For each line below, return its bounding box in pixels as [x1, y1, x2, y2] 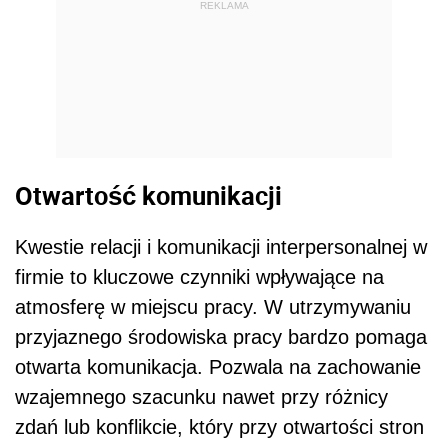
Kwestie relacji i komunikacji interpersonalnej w [15, 236, 427, 259]
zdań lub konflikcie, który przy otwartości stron [15, 416, 424, 439]
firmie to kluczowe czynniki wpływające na [15, 266, 384, 289]
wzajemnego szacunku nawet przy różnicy [15, 386, 388, 409]
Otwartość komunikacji [15, 177, 282, 212]
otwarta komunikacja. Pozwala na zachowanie [15, 356, 421, 379]
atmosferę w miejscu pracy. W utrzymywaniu [15, 296, 411, 319]
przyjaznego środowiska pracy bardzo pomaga [15, 326, 427, 349]
